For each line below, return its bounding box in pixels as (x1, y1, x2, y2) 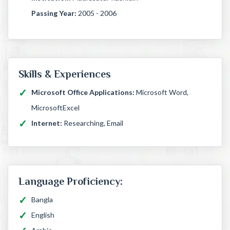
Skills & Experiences (18, 68, 111, 80)
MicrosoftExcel (31, 103, 80, 112)
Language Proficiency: (18, 176, 123, 187)
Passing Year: (31, 9, 78, 18)
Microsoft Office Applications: (31, 88, 135, 97)
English (31, 210, 54, 220)
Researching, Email (64, 119, 123, 128)
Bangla (31, 195, 53, 204)
